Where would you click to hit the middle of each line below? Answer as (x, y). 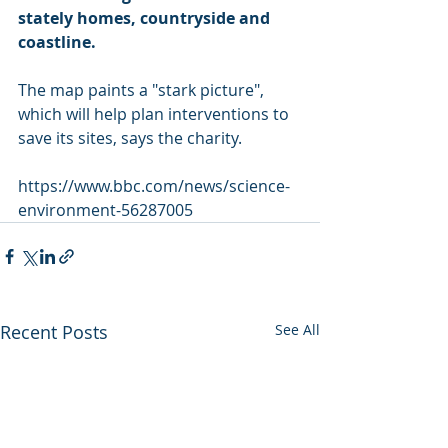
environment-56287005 (105, 210)
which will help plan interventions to (155, 114)
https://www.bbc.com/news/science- (154, 186)
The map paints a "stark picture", (143, 90)
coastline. (57, 42)
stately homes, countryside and (146, 18)
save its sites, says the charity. (130, 138)
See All (297, 329)
